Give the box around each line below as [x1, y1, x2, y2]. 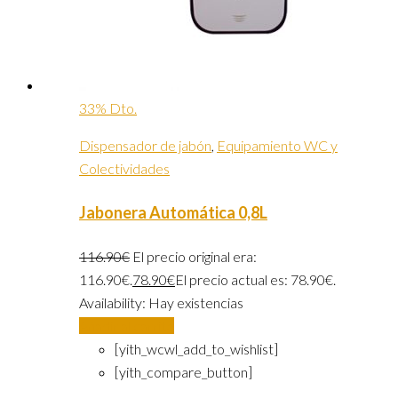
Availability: [79, 294, 148, 312]
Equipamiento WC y [217, 137, 338, 155]
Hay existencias [148, 294, 243, 312]
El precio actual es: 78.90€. [175, 271, 336, 289]
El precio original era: [132, 248, 257, 266]
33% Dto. [79, 99, 137, 117]
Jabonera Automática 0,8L [79, 203, 267, 223]
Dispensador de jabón [79, 137, 211, 155]
